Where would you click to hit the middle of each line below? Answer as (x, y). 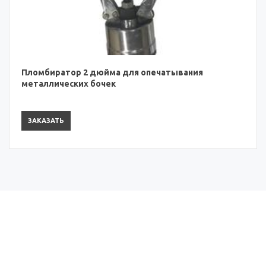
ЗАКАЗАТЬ (46, 120)
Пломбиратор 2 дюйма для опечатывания (112, 72)
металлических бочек (69, 83)
